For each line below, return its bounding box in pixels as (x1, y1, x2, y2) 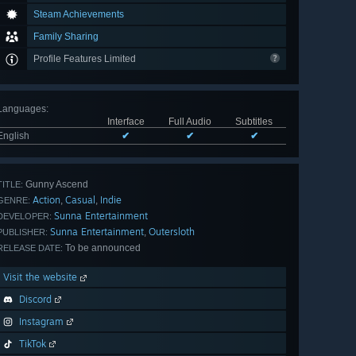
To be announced (63, 242, 141, 254)
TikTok (19, 338, 46, 350)
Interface (106, 116, 145, 128)
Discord (19, 293, 52, 306)
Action (33, 194, 60, 207)
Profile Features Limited (33, 53, 138, 65)
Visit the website (3, 271, 80, 284)
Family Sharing (33, 31, 99, 43)
